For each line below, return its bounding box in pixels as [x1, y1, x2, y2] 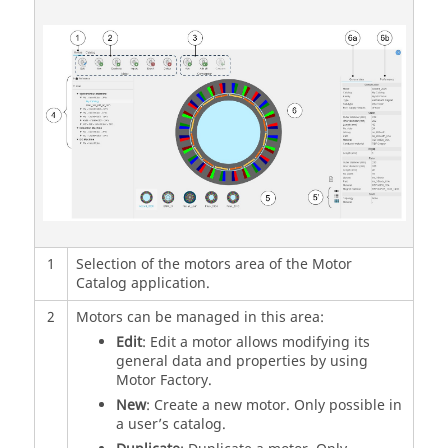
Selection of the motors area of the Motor [75, 253, 352, 275]
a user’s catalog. [115, 413, 226, 435]
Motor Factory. [115, 369, 212, 391]
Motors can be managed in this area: [75, 306, 324, 328]
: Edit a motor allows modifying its [141, 331, 370, 353]
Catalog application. [75, 272, 210, 294]
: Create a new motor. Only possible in [145, 394, 402, 416]
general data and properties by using [115, 350, 368, 372]
